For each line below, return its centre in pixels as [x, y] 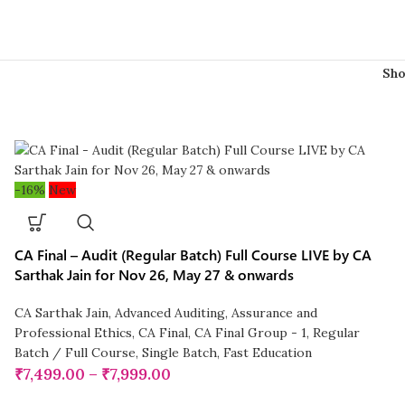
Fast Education [268, 353]
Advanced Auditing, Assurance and [217, 313]
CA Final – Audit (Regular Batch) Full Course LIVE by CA [193, 255]
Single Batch [180, 353]
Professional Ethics [74, 333]
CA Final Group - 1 [251, 333]
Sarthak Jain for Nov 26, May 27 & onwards [155, 275]
